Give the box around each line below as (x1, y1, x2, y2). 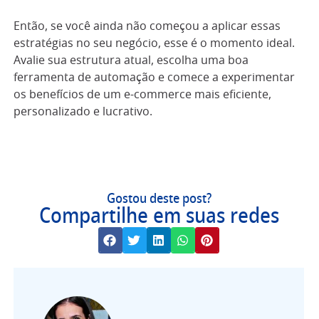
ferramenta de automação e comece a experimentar (14, 71, 295, 83)
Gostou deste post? (106, 192, 211, 206)
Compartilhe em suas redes (38, 206, 279, 228)
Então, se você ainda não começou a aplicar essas (14, 20, 281, 32)
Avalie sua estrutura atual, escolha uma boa (14, 54, 249, 66)
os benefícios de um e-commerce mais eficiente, (14, 88, 271, 100)
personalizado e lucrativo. (14, 105, 152, 117)
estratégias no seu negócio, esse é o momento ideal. (14, 37, 295, 49)
